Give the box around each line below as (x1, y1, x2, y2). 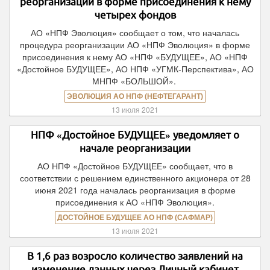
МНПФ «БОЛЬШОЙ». (92, 75, 178, 87)
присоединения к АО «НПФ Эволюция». (55, 196, 215, 208)
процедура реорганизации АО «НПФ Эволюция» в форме (20, 39, 250, 51)
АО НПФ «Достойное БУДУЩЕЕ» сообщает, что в (37, 160, 233, 172)
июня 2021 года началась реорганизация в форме (34, 184, 236, 196)
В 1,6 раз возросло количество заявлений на (27, 250, 243, 262)
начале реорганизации (80, 142, 190, 154)
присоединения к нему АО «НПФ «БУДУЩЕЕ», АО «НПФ (22, 51, 248, 63)
